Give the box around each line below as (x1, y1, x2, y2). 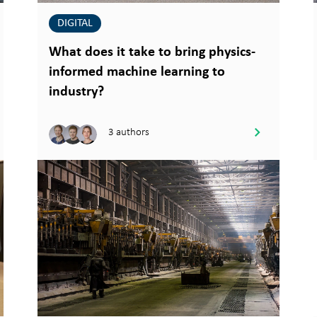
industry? (48, 85, 104, 100)
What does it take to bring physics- (48, 45, 255, 60)
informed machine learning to (48, 65, 225, 80)
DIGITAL (57, 18, 93, 30)
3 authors (108, 125, 149, 138)
